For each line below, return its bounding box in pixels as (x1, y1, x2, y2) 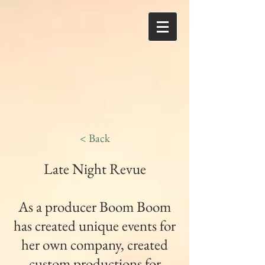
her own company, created (21, 235, 168, 254)
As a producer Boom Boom (18, 197, 171, 216)
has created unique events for (14, 216, 176, 235)
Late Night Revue (43, 159, 146, 178)
